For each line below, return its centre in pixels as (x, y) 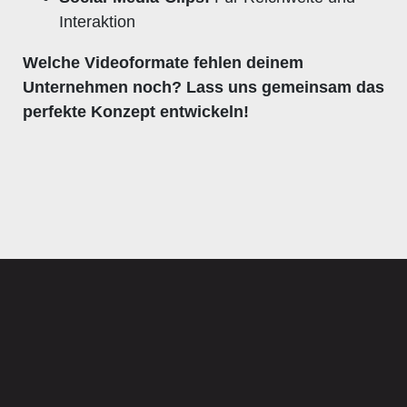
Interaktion (97, 21)
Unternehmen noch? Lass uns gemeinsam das (203, 87)
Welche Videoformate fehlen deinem (163, 62)
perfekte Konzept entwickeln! (136, 111)
